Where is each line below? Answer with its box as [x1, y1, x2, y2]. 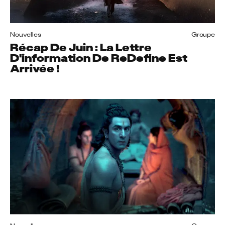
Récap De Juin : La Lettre [10, 40, 152, 55]
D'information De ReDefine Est [10, 51, 187, 65]
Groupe [191, 31, 215, 39]
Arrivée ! [10, 61, 60, 76]
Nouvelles [10, 31, 41, 39]
